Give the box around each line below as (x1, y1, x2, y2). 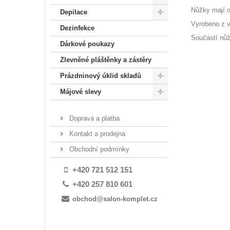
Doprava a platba (67, 114, 120, 122)
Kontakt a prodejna (67, 130, 125, 138)
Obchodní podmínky (67, 145, 129, 153)
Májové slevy (60, 88, 101, 95)
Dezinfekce (60, 24, 94, 32)
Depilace (60, 8, 87, 16)
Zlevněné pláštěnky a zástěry (60, 56, 151, 64)
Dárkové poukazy (60, 40, 114, 48)
